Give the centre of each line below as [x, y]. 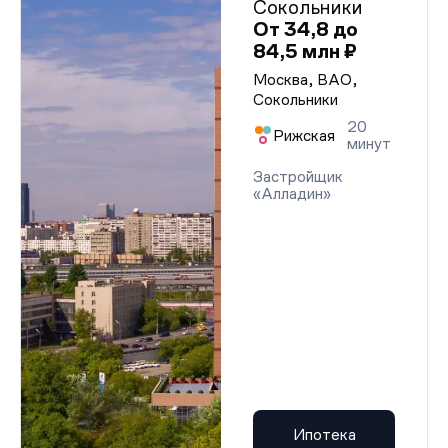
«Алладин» [292, 193]
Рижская [304, 135]
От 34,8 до [305, 29]
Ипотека [324, 434]
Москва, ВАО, [305, 79]
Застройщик [298, 176]
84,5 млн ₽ [305, 51]
